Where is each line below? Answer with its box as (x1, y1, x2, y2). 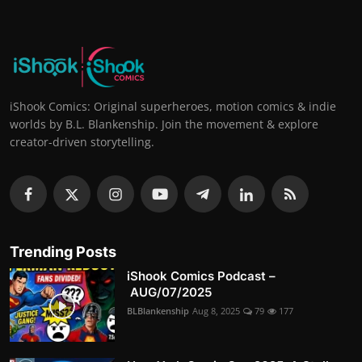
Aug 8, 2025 (192, 305, 240, 318)
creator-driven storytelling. (10, 134, 154, 150)
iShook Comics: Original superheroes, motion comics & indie (10, 99, 336, 115)
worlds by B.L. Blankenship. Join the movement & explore (10, 116, 318, 133)
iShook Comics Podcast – (127, 268, 276, 284)
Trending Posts (10, 243, 116, 261)
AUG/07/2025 (127, 284, 212, 301)
